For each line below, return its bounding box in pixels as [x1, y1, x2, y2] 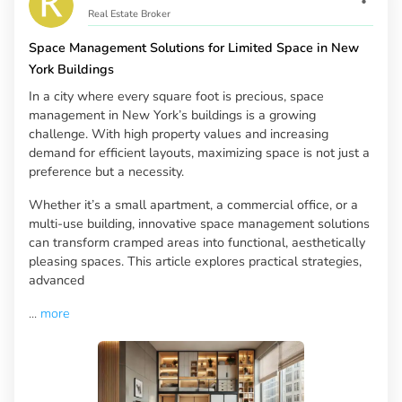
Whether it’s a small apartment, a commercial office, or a [29, 196, 358, 214]
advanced [29, 271, 84, 290]
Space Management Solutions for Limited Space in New [29, 39, 359, 57]
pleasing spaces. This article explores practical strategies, [29, 252, 362, 271]
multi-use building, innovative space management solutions [29, 214, 370, 233]
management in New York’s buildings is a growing [29, 106, 316, 125]
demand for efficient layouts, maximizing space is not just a [29, 144, 370, 162]
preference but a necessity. [29, 162, 184, 181]
